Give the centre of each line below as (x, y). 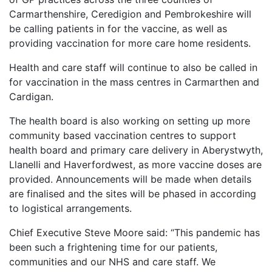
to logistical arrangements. (70, 209)
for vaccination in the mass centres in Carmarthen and (134, 82)
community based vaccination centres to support (123, 136)
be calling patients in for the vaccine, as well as (118, 29)
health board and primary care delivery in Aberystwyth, (136, 150)
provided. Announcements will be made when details (130, 179)
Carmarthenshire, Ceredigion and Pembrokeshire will (130, 14)
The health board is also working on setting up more (130, 121)
